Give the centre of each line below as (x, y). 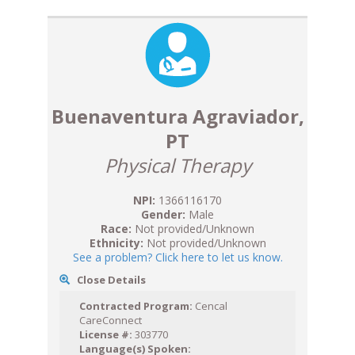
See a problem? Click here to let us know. (177, 258)
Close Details (109, 280)
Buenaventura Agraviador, (177, 116)
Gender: (163, 215)
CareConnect (111, 321)
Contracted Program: (136, 306)
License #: (106, 335)
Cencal (210, 306)
